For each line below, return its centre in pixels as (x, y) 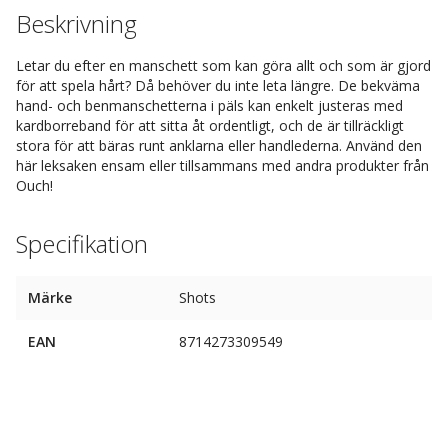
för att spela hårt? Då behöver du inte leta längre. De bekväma (218, 85)
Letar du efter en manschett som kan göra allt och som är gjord (223, 65)
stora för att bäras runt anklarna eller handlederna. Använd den (219, 145)
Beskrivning (76, 23)
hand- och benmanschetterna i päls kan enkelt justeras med (209, 105)
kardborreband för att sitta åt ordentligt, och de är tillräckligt (210, 125)
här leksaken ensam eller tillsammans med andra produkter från (222, 165)
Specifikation (82, 243)
